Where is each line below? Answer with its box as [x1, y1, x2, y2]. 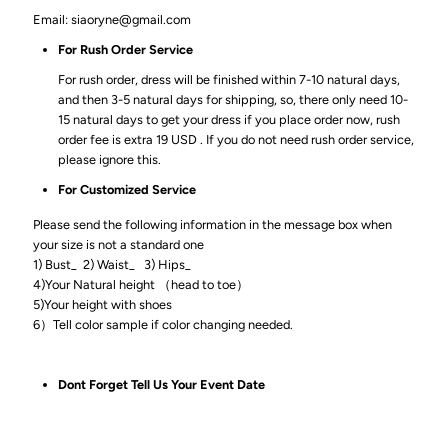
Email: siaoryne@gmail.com [33, 12, 195, 28]
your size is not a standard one [33, 237, 205, 253]
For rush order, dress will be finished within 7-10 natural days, [58, 72, 401, 88]
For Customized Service [58, 182, 200, 198]
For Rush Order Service [58, 42, 194, 58]
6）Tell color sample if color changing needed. [33, 317, 411, 333]
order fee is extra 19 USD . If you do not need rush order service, [58, 132, 415, 148]
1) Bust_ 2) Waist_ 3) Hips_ [33, 257, 192, 273]
